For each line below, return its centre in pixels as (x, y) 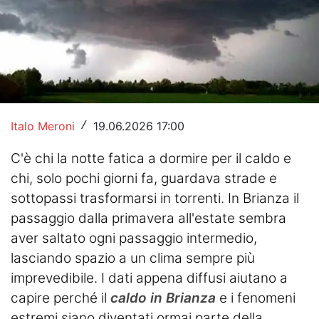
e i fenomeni (257, 298)
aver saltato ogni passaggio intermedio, (134, 238)
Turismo (48, 177)
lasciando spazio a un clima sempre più (133, 258)
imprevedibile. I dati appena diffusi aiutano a (149, 278)
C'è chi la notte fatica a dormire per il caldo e (151, 158)
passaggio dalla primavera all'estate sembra (148, 218)
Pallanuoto (57, 51)
